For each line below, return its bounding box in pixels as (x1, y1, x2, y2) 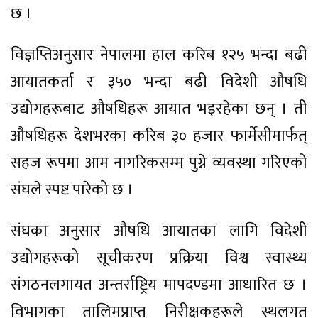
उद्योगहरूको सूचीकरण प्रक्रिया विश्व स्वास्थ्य (11, 244, 307, 271)
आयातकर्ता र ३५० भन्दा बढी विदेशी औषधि (11, 68, 307, 95)
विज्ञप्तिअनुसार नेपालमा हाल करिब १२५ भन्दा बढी (11, 41, 307, 68)
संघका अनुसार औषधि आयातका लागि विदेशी (11, 217, 307, 244)
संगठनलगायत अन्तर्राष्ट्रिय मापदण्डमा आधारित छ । (11, 271, 307, 298)
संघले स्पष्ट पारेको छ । (11, 176, 133, 203)
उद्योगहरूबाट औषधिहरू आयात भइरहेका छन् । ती (11, 95, 307, 122)
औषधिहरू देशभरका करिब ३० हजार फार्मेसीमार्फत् (11, 122, 307, 149)
